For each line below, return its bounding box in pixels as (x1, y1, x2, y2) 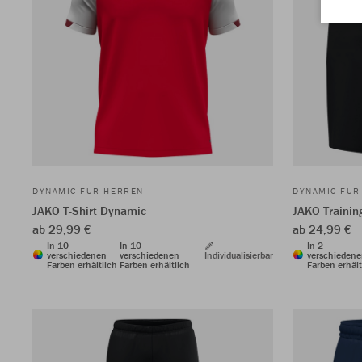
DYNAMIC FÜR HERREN (32, 184, 144, 196)
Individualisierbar (204, 248, 273, 261)
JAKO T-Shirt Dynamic (32, 202, 146, 218)
